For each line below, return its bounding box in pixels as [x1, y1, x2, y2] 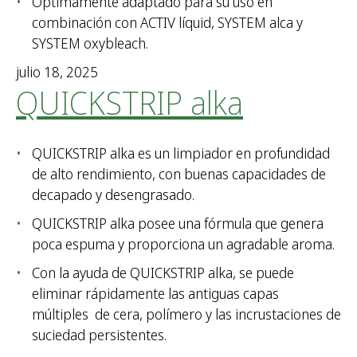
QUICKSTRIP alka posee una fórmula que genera [32, 214, 324, 233]
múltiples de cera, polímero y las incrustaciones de [32, 304, 341, 324]
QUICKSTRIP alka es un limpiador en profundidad [32, 143, 330, 163]
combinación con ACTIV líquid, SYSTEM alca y [32, 13, 303, 33]
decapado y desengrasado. [32, 185, 194, 205]
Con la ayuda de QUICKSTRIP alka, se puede [32, 263, 294, 283]
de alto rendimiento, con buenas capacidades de [32, 164, 326, 184]
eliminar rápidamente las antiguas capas [32, 284, 279, 304]
